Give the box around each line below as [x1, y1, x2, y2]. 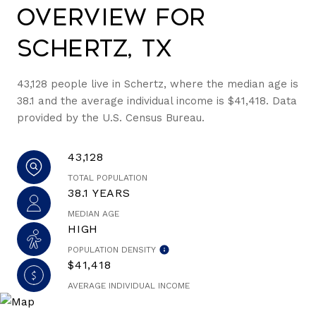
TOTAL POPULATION [68, 173, 147, 183]
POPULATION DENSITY [68, 245, 156, 255]
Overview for [17, 4, 206, 31]
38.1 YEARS [68, 186, 130, 200]
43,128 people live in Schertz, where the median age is [17, 78, 298, 90]
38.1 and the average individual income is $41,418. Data [17, 95, 297, 107]
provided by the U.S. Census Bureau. [17, 111, 205, 124]
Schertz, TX [17, 35, 173, 62]
